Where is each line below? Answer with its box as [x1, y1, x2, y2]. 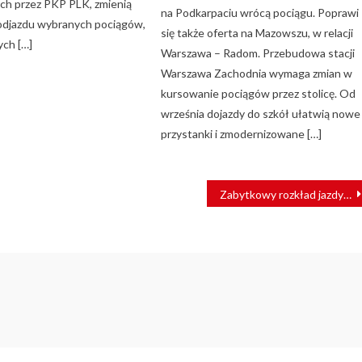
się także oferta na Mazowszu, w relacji [161, 26, 354, 40]
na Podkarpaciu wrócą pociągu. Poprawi [161, 6, 360, 20]
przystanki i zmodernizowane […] [161, 127, 322, 141]
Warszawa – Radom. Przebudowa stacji [161, 46, 356, 61]
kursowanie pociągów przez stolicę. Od [161, 86, 356, 101]
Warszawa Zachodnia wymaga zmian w [161, 66, 353, 81]
